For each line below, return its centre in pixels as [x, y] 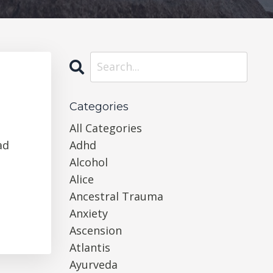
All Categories [105, 128]
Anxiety [88, 213]
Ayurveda [93, 264]
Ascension [95, 230]
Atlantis [90, 247]
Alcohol [88, 162]
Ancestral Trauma [116, 196]
